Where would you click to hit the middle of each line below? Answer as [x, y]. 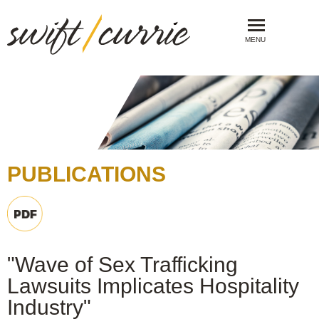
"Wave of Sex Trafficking [122, 264]
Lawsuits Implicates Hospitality [153, 286]
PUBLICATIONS [87, 174]
